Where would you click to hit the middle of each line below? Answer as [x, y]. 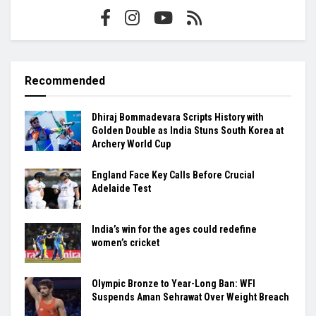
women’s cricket [126, 242]
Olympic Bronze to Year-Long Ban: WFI [174, 283]
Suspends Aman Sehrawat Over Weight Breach [190, 297]
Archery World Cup [131, 144]
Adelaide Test [121, 188]
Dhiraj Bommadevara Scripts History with [178, 117]
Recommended [65, 80]
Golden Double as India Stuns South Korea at [188, 130]
